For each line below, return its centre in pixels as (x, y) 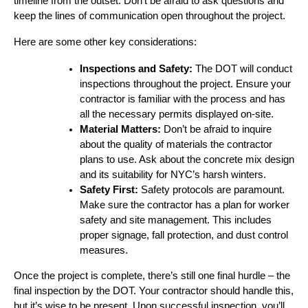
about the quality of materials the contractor (176, 144)
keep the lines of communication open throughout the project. (150, 15)
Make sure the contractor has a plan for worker (185, 205)
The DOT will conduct (242, 68)
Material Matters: (120, 129)
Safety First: (109, 189)
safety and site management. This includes (176, 220)
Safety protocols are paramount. (211, 189)
